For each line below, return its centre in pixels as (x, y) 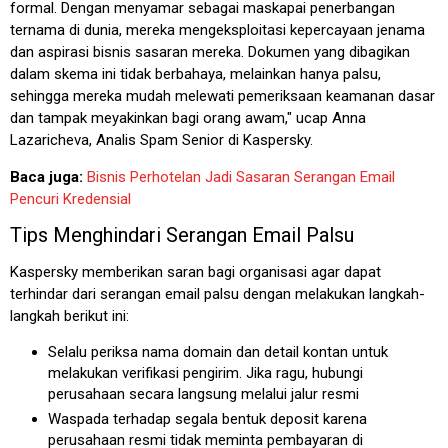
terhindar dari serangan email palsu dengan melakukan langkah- (217, 293)
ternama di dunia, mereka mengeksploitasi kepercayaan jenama (217, 29)
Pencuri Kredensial (70, 198)
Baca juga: (48, 176)
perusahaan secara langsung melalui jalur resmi (203, 393)
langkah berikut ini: (69, 315)
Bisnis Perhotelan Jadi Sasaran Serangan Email (241, 176)
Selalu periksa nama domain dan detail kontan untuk (217, 351)
